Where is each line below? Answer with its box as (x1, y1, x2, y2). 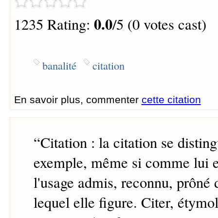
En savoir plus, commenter (14, 94, 142, 105)
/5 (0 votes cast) (112, 14, 206, 34)
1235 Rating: (14, 14, 94, 34)
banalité (42, 58, 76, 73)
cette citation (141, 94, 201, 105)
